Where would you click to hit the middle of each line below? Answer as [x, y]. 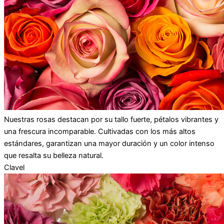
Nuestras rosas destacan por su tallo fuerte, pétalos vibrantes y [111, 120]
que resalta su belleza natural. [54, 156]
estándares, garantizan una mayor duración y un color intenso [109, 144]
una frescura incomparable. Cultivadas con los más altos [100, 132]
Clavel [14, 168]
